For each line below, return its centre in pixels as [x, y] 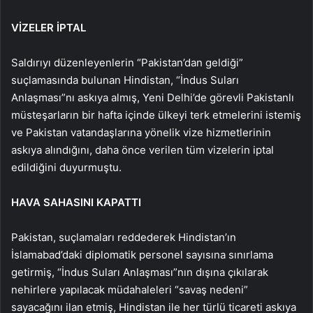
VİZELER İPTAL [49, 28]
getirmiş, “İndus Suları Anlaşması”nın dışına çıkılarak [140, 272]
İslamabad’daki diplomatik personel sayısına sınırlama [142, 255]
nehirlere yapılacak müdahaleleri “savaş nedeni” [130, 290]
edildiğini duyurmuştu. [66, 167]
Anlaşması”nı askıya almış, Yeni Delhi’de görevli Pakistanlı [153, 97]
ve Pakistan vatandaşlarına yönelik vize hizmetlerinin [141, 132]
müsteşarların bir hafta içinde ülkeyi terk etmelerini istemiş [156, 115]
